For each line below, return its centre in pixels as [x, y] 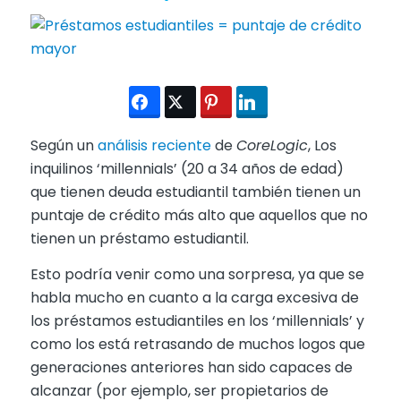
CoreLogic [272, 145]
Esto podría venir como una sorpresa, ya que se [197, 274]
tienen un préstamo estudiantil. [139, 239]
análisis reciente [154, 145]
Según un [64, 145]
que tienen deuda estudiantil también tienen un [195, 192]
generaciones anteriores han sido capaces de [191, 367]
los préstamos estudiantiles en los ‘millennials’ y [197, 320]
